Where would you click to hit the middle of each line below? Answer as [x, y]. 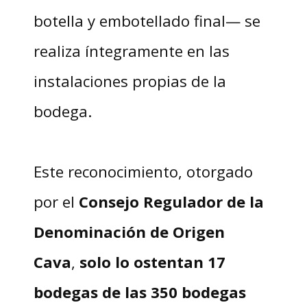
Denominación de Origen [129, 232]
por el [56, 202]
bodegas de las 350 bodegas [139, 292]
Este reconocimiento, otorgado [143, 172]
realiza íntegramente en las [131, 51]
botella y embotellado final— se [147, 21]
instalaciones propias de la [130, 81]
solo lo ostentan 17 [152, 262]
